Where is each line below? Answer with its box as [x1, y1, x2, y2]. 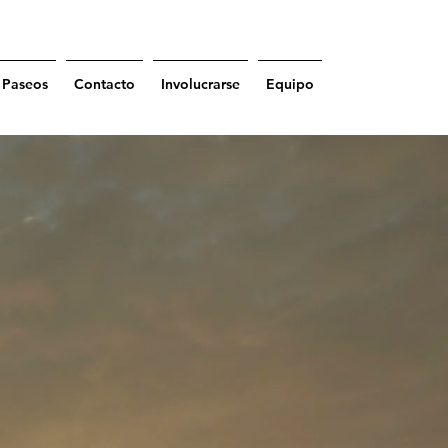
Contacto [74, 75, 135, 93]
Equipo [266, 75, 314, 93]
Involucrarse [161, 75, 240, 93]
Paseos [2, 75, 48, 93]
